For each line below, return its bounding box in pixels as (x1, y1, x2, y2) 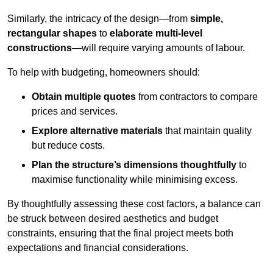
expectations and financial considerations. (7, 243, 188, 253)
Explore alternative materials (32, 126, 163, 136)
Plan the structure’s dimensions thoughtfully (32, 160, 236, 171)
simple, (190, 13, 223, 24)
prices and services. (32, 106, 118, 117)
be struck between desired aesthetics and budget (7, 213, 218, 224)
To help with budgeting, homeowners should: (7, 67, 200, 78)
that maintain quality (163, 126, 252, 136)
